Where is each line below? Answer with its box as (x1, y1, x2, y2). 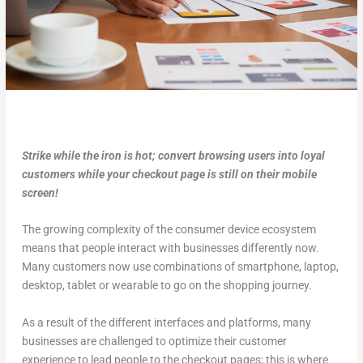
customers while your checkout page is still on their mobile (21, 167, 317, 181)
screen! (21, 186, 58, 199)
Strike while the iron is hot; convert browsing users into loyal (21, 148, 325, 162)
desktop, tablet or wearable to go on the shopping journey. (21, 279, 312, 293)
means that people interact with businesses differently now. (21, 241, 319, 255)
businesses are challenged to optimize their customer (21, 334, 287, 348)
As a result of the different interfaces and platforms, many (21, 315, 311, 329)
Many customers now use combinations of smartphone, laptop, (21, 260, 339, 274)
